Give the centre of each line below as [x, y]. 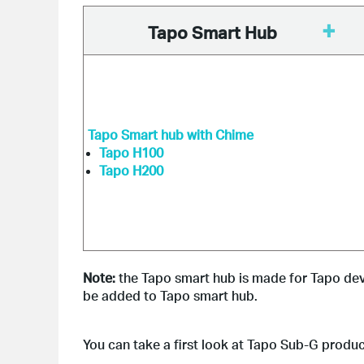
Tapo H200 [131, 170]
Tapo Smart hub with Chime [171, 134]
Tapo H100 [131, 152]
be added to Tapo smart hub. [170, 295]
